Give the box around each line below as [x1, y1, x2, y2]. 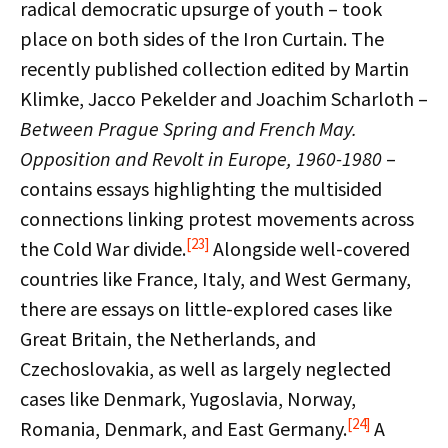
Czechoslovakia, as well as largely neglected [20, 356, 391, 381]
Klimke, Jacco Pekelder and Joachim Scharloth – [20, 86, 428, 111]
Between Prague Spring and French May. [20, 116, 357, 141]
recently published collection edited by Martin [20, 56, 409, 81]
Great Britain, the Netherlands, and [20, 326, 316, 351]
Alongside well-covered [209, 236, 410, 261]
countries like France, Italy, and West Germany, [20, 266, 411, 291]
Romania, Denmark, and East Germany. [20, 416, 347, 441]
